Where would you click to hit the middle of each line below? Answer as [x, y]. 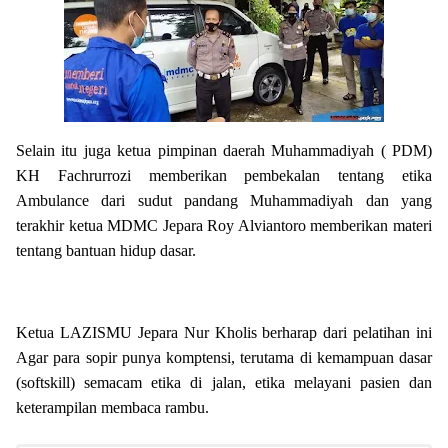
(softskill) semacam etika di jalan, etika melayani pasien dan [224, 383]
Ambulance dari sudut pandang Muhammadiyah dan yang [224, 201]
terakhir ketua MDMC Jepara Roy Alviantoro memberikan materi [224, 226]
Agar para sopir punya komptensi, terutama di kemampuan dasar [224, 358]
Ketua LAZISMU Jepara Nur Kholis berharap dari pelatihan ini [224, 333]
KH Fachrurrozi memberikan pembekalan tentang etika [224, 176]
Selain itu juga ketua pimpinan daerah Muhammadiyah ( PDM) [224, 151]
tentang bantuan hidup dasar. [106, 251]
